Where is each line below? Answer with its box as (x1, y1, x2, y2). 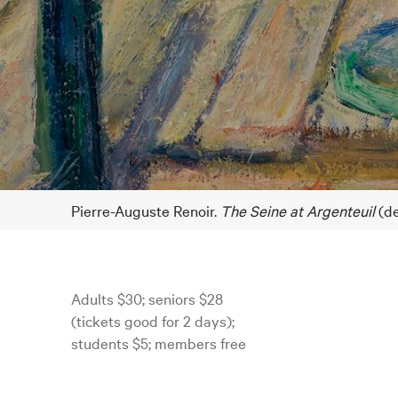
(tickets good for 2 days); (71, 310, 235, 331)
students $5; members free (71, 332, 246, 354)
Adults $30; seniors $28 (71, 288, 223, 309)
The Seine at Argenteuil (220, 200, 375, 221)
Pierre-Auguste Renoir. (71, 200, 220, 221)
